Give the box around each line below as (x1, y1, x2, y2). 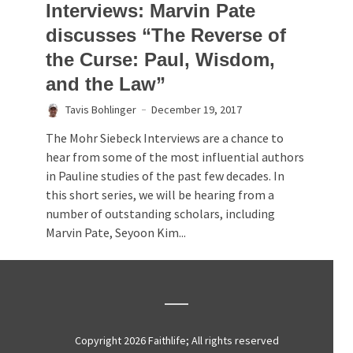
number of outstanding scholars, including (46, 206, 275, 222)
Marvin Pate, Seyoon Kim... (46, 225, 186, 241)
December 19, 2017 (151, 102, 242, 117)
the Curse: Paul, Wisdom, (46, 49, 275, 71)
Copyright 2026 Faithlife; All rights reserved (74, 333, 279, 348)
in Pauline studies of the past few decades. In (46, 168, 284, 184)
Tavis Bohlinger (65, 102, 136, 117)
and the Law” (46, 73, 165, 95)
